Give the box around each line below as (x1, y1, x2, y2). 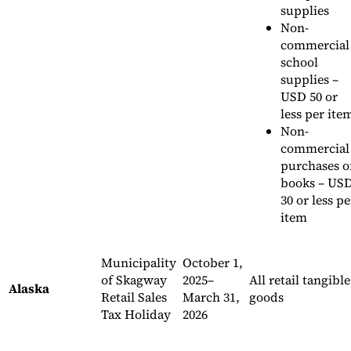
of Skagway (101, 271, 167, 289)
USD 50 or (280, 88, 338, 106)
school (280, 53, 318, 71)
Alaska (9, 280, 49, 298)
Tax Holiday (101, 306, 171, 324)
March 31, (183, 288, 240, 306)
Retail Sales (101, 288, 167, 306)
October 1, (183, 254, 243, 272)
